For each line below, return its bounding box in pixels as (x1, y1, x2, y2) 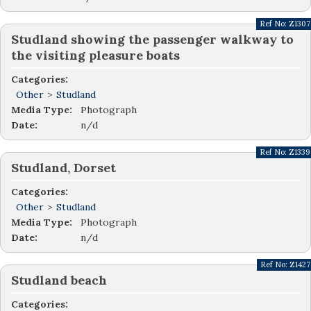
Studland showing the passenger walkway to (11, 31, 294, 48)
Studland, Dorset (11, 160, 116, 176)
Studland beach (11, 272, 107, 289)
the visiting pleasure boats (11, 47, 180, 64)
